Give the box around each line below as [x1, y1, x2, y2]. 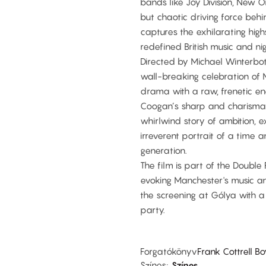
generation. [140, 144, 187, 156]
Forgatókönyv [140, 246, 197, 257]
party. [140, 204, 165, 215]
